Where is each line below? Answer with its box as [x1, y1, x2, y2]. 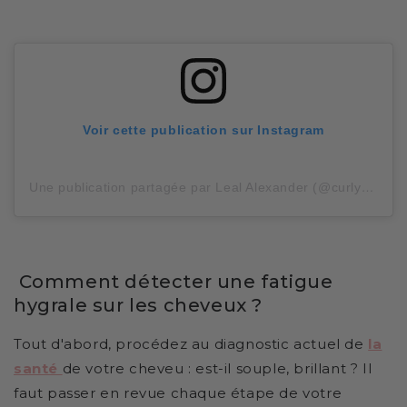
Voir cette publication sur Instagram [83, 123, 324, 138]
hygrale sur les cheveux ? [14, 293, 263, 316]
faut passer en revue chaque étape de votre [14, 384, 342, 402]
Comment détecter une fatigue [14, 270, 333, 293]
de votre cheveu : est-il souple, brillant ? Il [62, 360, 372, 378]
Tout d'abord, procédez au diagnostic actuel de [14, 335, 369, 353]
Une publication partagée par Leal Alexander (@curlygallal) [361, 180, 374, 195]
